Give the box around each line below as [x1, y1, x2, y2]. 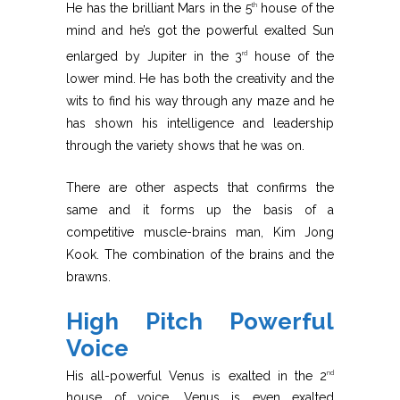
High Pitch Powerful [66, 307, 334, 335]
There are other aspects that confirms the [66, 179, 334, 195]
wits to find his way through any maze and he [66, 93, 334, 108]
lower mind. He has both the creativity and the [66, 71, 334, 86]
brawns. [66, 269, 111, 284]
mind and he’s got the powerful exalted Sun [66, 23, 334, 38]
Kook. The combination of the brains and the [66, 246, 334, 262]
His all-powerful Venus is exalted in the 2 [66, 368, 327, 383]
